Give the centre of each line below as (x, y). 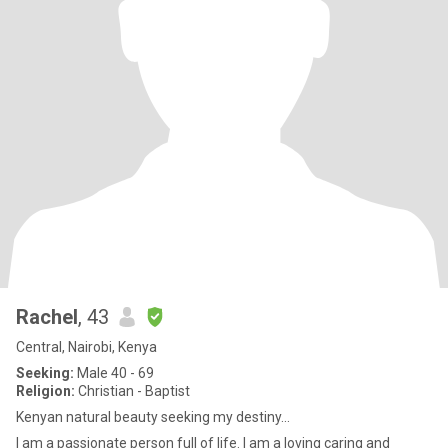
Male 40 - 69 (114, 373)
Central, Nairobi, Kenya (86, 347)
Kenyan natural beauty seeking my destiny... (153, 417)
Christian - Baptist (132, 391)
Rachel (47, 317)
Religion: (45, 391)
